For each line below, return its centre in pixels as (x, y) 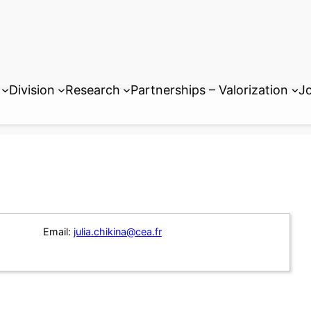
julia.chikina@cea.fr (118, 232)
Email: (57, 232)
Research (92, 90)
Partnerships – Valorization (210, 90)
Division (32, 90)
